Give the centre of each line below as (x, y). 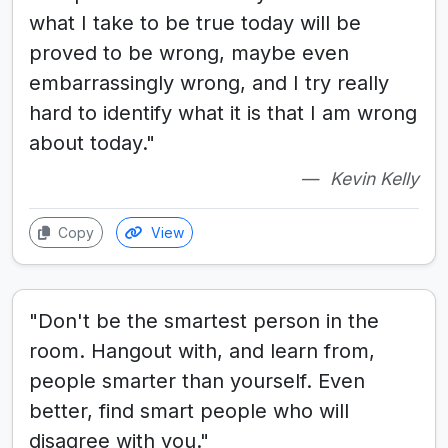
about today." (92, 143)
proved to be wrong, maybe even (189, 53)
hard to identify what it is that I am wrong (223, 113)
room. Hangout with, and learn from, (202, 351)
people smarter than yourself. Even (197, 381)
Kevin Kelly (374, 179)
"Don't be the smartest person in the (204, 321)
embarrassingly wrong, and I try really (209, 83)
